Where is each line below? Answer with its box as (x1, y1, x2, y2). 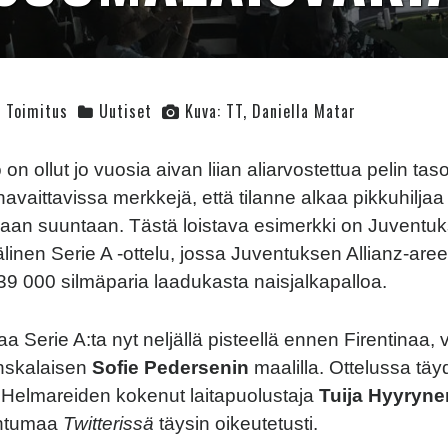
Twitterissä (63, 413, 159, 435)
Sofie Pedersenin (92, 357, 254, 379)
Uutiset (99, 99, 152, 124)
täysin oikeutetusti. (159, 413, 318, 435)
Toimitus (6, 99, 68, 124)
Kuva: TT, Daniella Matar (185, 99, 356, 124)
